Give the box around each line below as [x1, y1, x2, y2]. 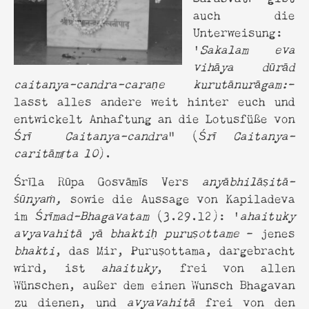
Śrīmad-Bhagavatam [35, 205, 149, 224]
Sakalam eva [200, 39, 295, 58]
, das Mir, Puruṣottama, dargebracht [55, 239, 295, 259]
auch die [193, 4, 295, 23]
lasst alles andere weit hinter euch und [14, 90, 295, 110]
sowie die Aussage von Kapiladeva [61, 188, 295, 207]
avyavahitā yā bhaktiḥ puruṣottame [14, 222, 246, 241]
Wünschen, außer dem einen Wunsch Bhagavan [14, 274, 295, 293]
